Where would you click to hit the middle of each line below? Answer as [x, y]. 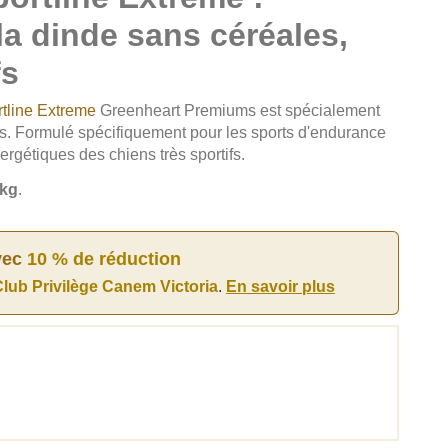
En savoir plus [280, 286]
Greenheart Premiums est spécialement [238, 110]
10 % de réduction [104, 258]
